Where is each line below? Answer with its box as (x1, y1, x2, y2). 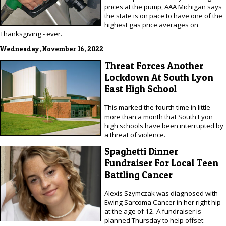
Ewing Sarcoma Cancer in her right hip (104, 197, 221, 207)
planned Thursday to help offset (104, 215, 203, 225)
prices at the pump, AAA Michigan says (104, 2, 222, 11)
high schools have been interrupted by (104, 121, 223, 130)
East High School (104, 83, 177, 95)
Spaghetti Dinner (104, 146, 178, 158)
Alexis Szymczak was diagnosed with (104, 188, 218, 198)
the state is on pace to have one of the (104, 11, 222, 20)
